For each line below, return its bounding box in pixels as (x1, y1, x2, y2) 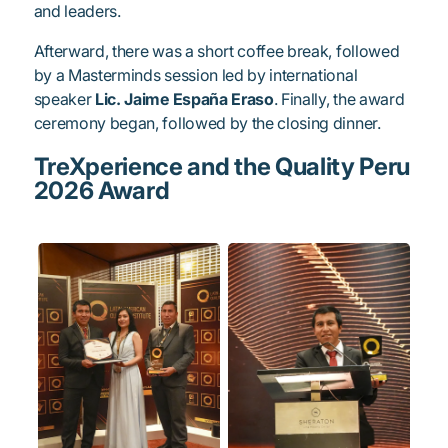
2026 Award (33, 176, 170, 206)
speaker (33, 89, 96, 110)
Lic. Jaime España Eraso (95, 89, 274, 110)
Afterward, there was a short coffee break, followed (33, 41, 400, 62)
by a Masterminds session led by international (33, 65, 358, 86)
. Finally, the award (273, 89, 405, 110)
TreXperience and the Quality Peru (33, 152, 411, 182)
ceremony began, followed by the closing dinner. (33, 113, 381, 134)
